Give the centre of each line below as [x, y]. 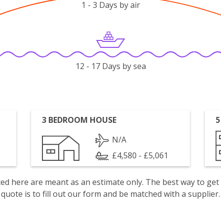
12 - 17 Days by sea [110, 66]
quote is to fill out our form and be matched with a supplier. [110, 194]
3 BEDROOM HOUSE [79, 120]
